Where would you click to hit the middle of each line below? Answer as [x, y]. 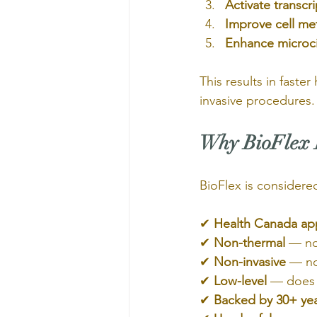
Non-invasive [250, 262]
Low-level [240, 281]
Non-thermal [249, 243]
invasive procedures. [257, 100]
